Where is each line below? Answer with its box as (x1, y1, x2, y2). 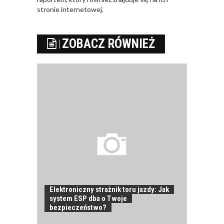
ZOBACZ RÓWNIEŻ (62, 36, 155, 51)
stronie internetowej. (37, 5, 103, 14)
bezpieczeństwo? (49, 203, 106, 212)
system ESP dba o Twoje (49, 194, 127, 203)
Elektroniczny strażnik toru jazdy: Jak (49, 185, 169, 194)
